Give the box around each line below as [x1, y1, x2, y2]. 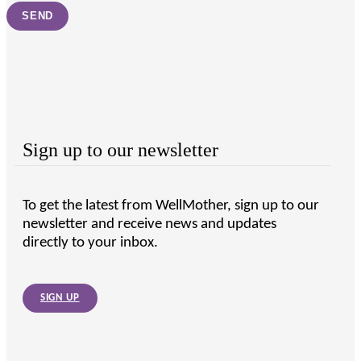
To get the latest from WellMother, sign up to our [23, 198, 319, 214]
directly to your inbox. [23, 235, 158, 251]
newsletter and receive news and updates [23, 217, 276, 233]
